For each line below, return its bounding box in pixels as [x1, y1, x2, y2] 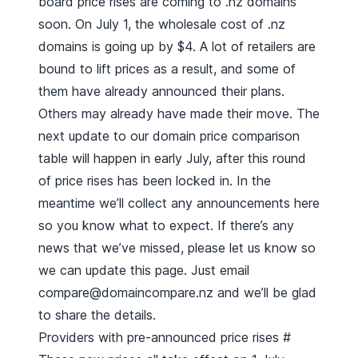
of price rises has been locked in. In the [38, 173, 271, 189]
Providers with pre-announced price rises [38, 329, 283, 346]
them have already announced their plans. [38, 83, 284, 100]
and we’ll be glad [213, 284, 316, 301]
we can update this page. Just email [38, 262, 249, 279]
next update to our [38, 128, 153, 145]
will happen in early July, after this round [68, 150, 306, 167]
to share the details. [38, 307, 156, 324]
